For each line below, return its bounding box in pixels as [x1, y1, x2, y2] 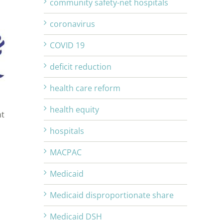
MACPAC [50, 147, 82, 158]
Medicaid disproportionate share [50, 190, 174, 201]
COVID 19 [50, 40, 85, 51]
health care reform [50, 83, 120, 94]
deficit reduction [50, 61, 111, 73]
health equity [50, 104, 99, 115]
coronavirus [50, 18, 95, 30]
